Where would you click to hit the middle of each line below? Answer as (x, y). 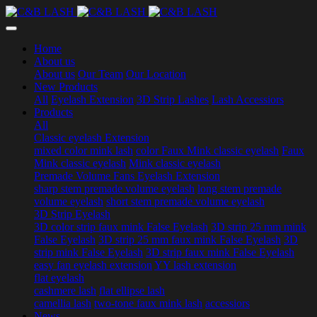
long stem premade (240, 189)
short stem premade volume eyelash (185, 201)
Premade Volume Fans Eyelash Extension (127, 176)
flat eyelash (59, 278)
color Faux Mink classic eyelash (207, 150)
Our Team (100, 74)
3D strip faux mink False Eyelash (220, 252)
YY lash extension (195, 265)
